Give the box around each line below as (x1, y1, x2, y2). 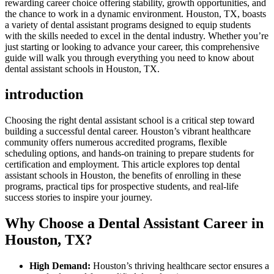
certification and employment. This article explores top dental (5, 159, 240, 170)
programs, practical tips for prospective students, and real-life (5, 181, 239, 192)
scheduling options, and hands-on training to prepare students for (5, 148, 254, 159)
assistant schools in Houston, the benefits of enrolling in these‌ (5, 170, 241, 181)
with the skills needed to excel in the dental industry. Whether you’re (5, 30, 268, 41)
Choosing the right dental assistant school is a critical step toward (5, 115, 254, 126)
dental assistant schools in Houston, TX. (5, 63, 160, 74)
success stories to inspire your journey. (5, 192, 152, 203)
